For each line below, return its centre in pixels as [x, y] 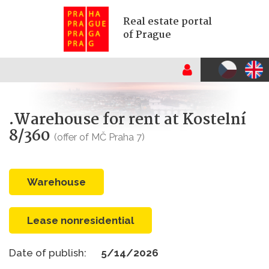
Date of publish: [49, 252]
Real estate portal [167, 22]
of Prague [147, 35]
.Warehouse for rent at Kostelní [128, 120]
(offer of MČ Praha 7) [99, 137]
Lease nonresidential [83, 220]
